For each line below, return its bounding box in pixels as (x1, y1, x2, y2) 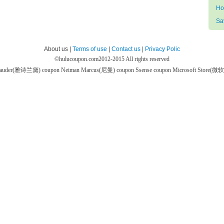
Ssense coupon (135, 66, 172, 73)
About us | (44, 45, 72, 52)
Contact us (111, 45, 140, 52)
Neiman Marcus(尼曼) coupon (60, 66, 135, 73)
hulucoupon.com (59, 55, 98, 62)
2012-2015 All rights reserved (98, 55, 169, 62)
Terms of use (72, 45, 107, 52)
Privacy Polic (145, 45, 180, 52)
